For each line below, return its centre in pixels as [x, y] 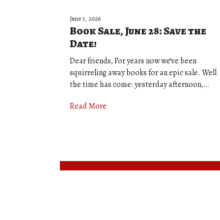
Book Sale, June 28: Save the [138, 31]
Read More [88, 106]
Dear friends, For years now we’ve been [133, 61]
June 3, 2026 [85, 18]
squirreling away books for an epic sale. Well [143, 73]
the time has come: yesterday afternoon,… [139, 84]
